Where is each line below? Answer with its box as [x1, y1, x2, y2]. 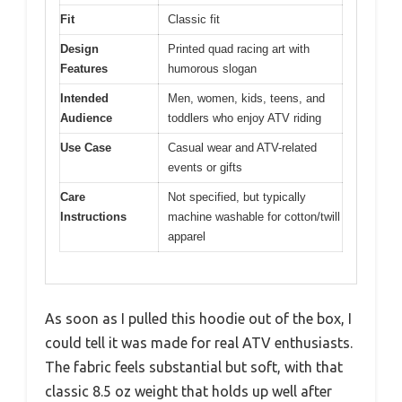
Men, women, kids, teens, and [168, 92, 325, 105]
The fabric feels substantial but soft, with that [45, 358, 343, 375]
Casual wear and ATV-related [168, 141, 317, 154]
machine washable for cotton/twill [168, 210, 340, 223]
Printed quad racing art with [168, 42, 310, 56]
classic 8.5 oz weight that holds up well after [45, 382, 332, 399]
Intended [60, 92, 109, 105]
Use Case [60, 141, 111, 154]
